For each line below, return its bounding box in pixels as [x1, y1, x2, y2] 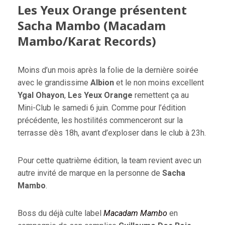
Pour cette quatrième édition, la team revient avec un [17, 156, 201, 166]
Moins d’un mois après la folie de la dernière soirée [17, 65, 198, 75]
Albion [90, 78, 114, 88]
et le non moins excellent [114, 78, 204, 88]
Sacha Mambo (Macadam [17, 17, 166, 34]
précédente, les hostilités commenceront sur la [17, 116, 183, 126]
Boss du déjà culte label [17, 208, 103, 218]
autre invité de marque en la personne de [17, 168, 162, 178]
